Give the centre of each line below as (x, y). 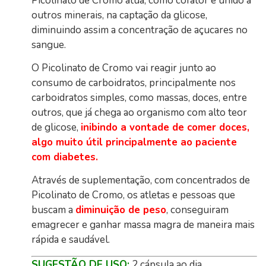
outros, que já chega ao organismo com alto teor (140, 113)
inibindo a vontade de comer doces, (165, 127)
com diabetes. (65, 157)
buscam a (54, 210)
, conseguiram (198, 210)
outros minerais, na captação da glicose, (120, 15)
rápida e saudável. (71, 240)
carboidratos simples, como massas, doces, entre (140, 98)
